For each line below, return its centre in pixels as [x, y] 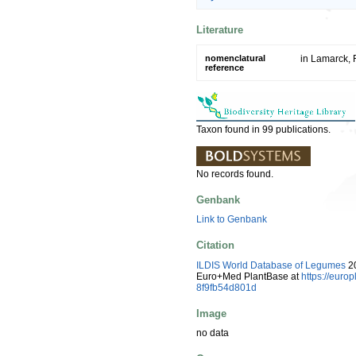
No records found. [235, 174]
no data [213, 333]
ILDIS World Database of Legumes [271, 265]
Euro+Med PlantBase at [249, 276]
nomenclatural [235, 58]
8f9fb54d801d [226, 287]
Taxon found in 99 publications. [263, 129]
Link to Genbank [232, 220]
